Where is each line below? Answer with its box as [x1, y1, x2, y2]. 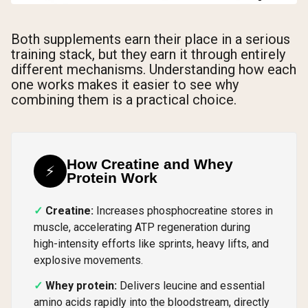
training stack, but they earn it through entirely [11, 46, 285, 63]
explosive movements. [34, 253, 143, 267]
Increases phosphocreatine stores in [93, 203, 273, 217]
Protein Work [67, 169, 157, 186]
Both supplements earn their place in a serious [11, 31, 290, 48]
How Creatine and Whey [67, 155, 233, 172]
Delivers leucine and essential [117, 278, 265, 292]
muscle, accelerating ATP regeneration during [34, 220, 250, 234]
